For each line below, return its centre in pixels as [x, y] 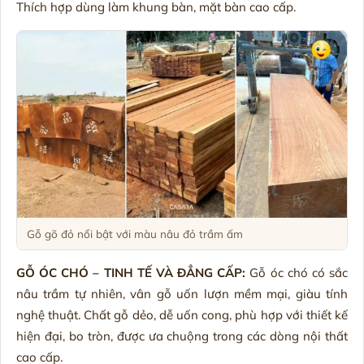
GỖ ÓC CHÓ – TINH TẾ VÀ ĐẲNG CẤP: [131, 273]
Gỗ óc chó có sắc [297, 273]
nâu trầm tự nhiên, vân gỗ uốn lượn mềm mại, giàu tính [182, 294]
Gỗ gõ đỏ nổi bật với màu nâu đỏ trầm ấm [134, 233]
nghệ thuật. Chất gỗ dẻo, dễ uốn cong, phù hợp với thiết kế [182, 315]
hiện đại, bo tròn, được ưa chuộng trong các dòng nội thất [182, 336]
